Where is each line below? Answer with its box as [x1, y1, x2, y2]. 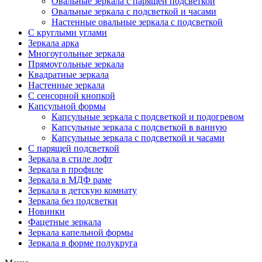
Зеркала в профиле [28, 164, 103, 174]
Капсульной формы [28, 101, 106, 111]
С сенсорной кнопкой [28, 90, 115, 101]
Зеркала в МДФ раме [28, 174, 112, 185]
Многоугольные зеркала [28, 48, 125, 58]
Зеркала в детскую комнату [28, 185, 137, 195]
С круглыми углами [28, 27, 107, 37]
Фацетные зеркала [28, 216, 101, 227]
